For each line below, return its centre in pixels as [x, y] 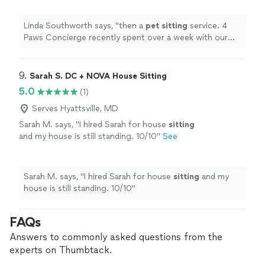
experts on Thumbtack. [61, 250]
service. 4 [207, 26]
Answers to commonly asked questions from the [116, 237]
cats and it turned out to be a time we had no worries [127, 49]
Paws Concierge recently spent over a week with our [126, 38]
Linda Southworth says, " [71, 26]
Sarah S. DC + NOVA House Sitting [98, 76]
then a [132, 26]
